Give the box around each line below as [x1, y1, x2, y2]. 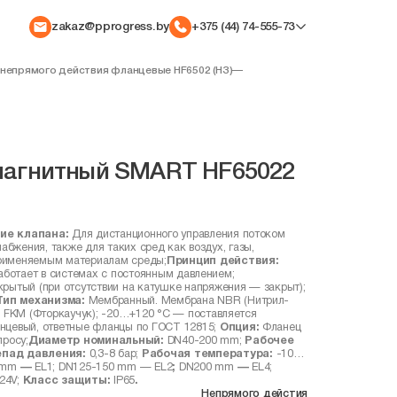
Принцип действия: [166, 255, 279, 266]
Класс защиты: [19, 375, 114, 385]
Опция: [216, 322, 262, 332]
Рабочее [241, 335, 294, 346]
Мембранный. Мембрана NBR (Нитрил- [88, 295, 290, 306]
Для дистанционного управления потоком [72, 229, 285, 239]
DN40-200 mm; [167, 335, 242, 346]
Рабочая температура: [138, 348, 276, 359]
